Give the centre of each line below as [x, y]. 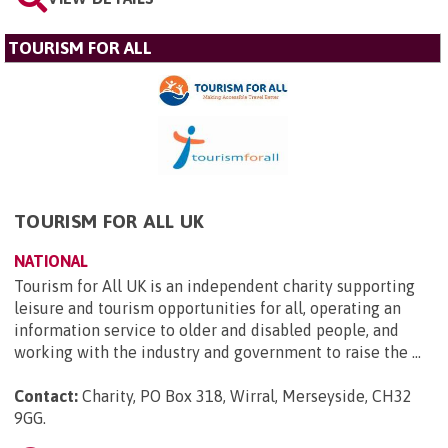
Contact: [46, 396]
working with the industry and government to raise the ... [217, 352]
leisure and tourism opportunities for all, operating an [207, 308]
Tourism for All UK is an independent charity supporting [214, 286]
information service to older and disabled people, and [206, 330]
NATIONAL [51, 261]
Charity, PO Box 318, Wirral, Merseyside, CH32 [247, 396]
